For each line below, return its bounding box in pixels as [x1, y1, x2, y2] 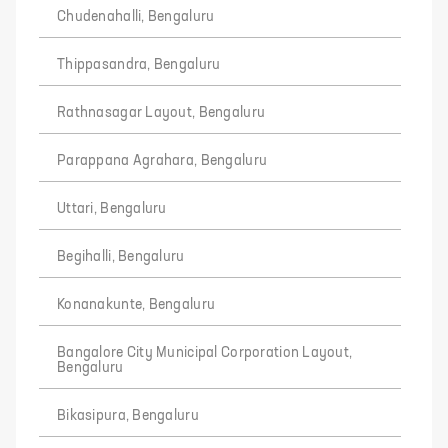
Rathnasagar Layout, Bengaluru [57, 105, 266, 120]
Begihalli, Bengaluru [57, 249, 185, 264]
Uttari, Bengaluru [57, 201, 167, 216]
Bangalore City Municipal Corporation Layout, [57, 345, 353, 360]
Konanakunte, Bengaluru [57, 297, 216, 312]
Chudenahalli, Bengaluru [57, 9, 215, 24]
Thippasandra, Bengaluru [57, 57, 221, 72]
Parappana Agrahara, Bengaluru [57, 153, 268, 168]
